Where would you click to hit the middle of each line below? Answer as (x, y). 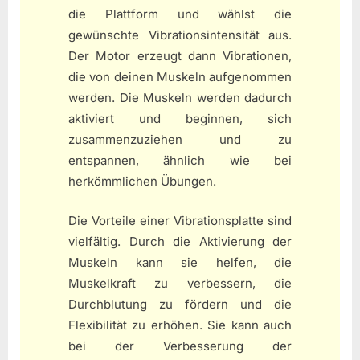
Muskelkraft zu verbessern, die (180, 283)
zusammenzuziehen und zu (180, 140)
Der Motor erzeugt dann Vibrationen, (180, 56)
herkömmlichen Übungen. (142, 182)
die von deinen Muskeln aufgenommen (180, 77)
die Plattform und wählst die (180, 14)
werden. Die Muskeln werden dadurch (180, 98)
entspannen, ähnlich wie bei (180, 161)
